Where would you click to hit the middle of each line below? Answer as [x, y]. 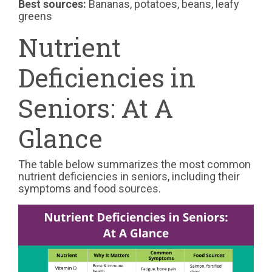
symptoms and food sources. [90, 189]
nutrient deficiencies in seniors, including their [129, 177]
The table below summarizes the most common [134, 165]
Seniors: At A [96, 108]
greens [35, 16]
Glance [60, 138]
